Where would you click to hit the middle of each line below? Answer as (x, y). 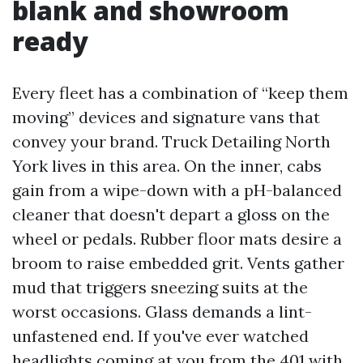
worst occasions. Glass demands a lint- (162, 312)
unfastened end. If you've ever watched (160, 336)
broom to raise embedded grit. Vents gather (178, 263)
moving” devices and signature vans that (166, 117)
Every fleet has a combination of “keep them (180, 93)
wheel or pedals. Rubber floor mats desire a (177, 239)
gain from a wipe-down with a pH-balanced (177, 190)
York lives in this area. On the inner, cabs (167, 166)
